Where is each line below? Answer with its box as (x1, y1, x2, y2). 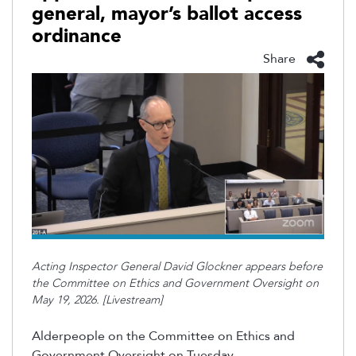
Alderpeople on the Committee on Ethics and (32, 327, 295, 345)
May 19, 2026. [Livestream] (32, 292, 166, 308)
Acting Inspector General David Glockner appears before (32, 259, 323, 275)
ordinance (32, 22, 122, 49)
